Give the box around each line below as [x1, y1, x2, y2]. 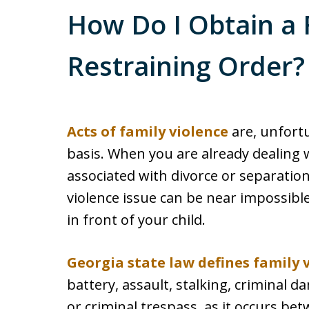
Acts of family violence [67, 122, 228, 141]
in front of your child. [67, 210, 206, 229]
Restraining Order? [67, 48, 305, 83]
